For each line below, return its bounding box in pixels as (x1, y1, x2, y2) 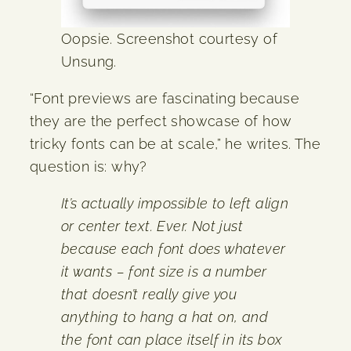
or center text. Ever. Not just (61, 217, 243, 234)
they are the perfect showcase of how (30, 112, 292, 129)
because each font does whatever (61, 240, 286, 257)
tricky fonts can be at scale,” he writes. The (30, 135, 320, 152)
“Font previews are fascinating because (30, 89, 300, 107)
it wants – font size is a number (61, 262, 267, 280)
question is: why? (30, 157, 147, 175)
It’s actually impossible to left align (61, 194, 289, 212)
